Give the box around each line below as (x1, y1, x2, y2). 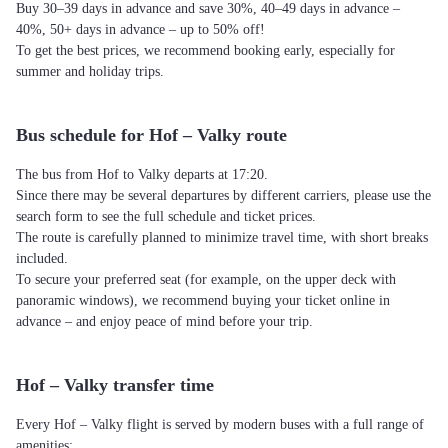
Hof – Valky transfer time (16, 375, 214, 395)
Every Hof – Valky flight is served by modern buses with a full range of (16, 417, 424, 432)
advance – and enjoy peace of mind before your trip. (16, 314, 313, 329)
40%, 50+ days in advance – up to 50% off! (16, 22, 265, 37)
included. (16, 251, 68, 266)
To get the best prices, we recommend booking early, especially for (16, 43, 395, 58)
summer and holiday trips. (16, 64, 164, 79)
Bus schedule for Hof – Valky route (16, 125, 287, 145)
